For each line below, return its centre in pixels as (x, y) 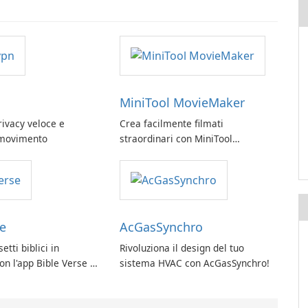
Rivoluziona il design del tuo (181, 248)
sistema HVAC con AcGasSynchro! (194, 263)
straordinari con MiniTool (176, 139)
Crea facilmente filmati (171, 124)
